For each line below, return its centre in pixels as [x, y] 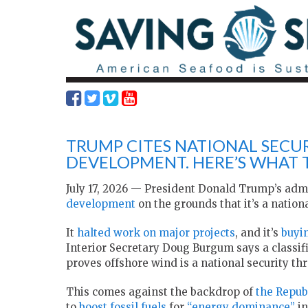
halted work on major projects [156, 233]
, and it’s [258, 233]
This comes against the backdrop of [161, 292]
